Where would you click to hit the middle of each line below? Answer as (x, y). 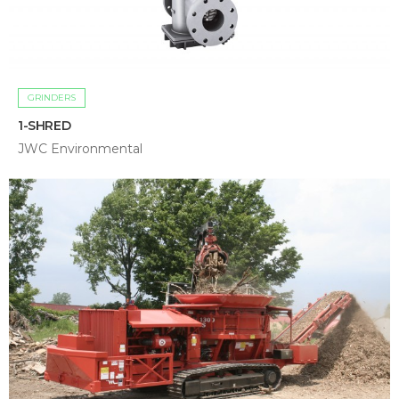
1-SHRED (45, 125)
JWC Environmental (80, 148)
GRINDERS (52, 97)
